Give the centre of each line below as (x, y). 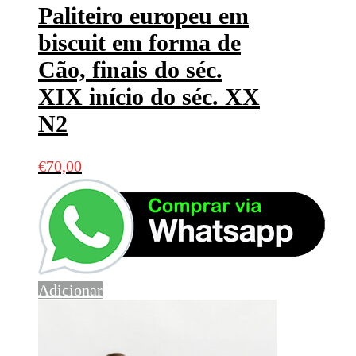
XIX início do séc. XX (149, 97)
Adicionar (70, 290)
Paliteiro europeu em (143, 16)
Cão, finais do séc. (130, 70)
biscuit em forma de (139, 43)
